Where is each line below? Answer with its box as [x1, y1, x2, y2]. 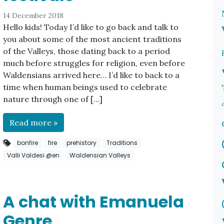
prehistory [66, 138, 97, 147]
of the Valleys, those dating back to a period [3, 46, 170, 56]
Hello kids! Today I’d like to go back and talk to [3, 22, 179, 32]
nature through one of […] [3, 94, 103, 104]
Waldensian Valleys [69, 150, 130, 159]
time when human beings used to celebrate [3, 82, 167, 92]
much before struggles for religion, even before [3, 58, 185, 68]
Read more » [9, 117, 58, 128]
